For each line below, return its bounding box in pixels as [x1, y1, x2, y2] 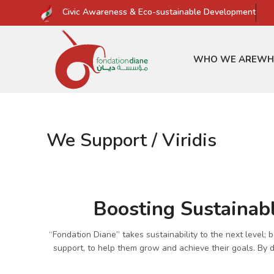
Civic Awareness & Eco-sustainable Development [53, 6, 256, 18]
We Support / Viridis [46, 128, 217, 153]
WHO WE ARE [193, 53, 257, 65]
